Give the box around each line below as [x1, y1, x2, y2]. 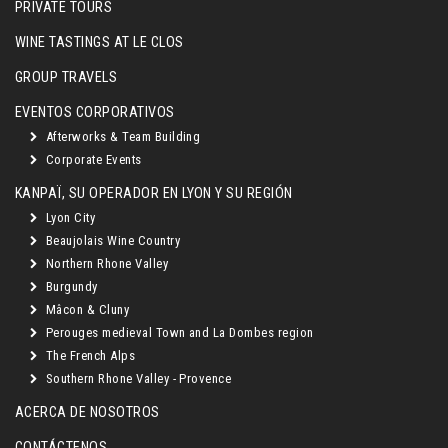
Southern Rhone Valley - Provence [42, 371, 232, 386]
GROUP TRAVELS [15, 69, 118, 86]
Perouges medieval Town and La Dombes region [42, 325, 314, 340]
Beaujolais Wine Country [42, 233, 181, 248]
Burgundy [42, 279, 98, 294]
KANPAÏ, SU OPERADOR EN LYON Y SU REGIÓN [15, 185, 293, 202]
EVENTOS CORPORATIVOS [15, 104, 175, 121]
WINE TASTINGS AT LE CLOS [15, 34, 184, 51]
